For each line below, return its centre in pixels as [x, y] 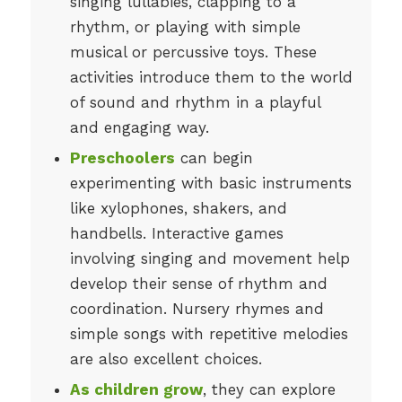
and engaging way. [139, 128]
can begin [214, 158]
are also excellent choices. [166, 359]
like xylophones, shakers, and [178, 209]
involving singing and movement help [210, 259]
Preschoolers [122, 158]
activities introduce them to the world [211, 78]
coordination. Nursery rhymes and [197, 309]
